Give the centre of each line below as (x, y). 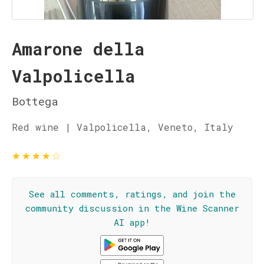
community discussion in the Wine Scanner (132, 208)
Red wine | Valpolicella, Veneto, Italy (123, 127)
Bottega (35, 101)
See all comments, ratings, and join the (132, 194)
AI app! (132, 222)
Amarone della (78, 49)
